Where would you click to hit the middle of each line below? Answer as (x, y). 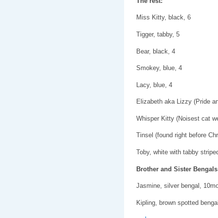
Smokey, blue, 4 (159, 68)
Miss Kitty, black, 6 (163, 18)
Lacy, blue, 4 (154, 85)
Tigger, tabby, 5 (158, 34)
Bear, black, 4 (155, 51)
